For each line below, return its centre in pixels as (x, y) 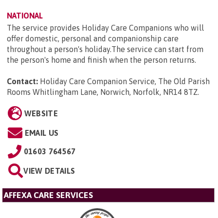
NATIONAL (25, 16)
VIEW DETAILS (49, 171)
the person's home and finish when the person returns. (101, 60)
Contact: (22, 82)
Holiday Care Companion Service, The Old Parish (125, 82)
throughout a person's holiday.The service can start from (105, 49)
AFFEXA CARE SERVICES (48, 195)
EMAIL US (42, 133)
